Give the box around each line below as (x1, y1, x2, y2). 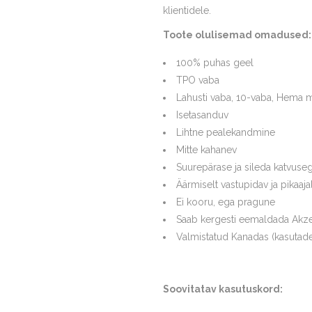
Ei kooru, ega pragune (176, 196, 275, 208)
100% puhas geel (176, 57, 253, 68)
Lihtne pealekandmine (176, 127, 275, 138)
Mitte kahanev (176, 144, 237, 155)
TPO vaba (176, 75, 219, 86)
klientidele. (163, 5, 211, 16)
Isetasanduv (176, 109, 228, 120)
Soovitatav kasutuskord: (163, 283, 283, 295)
